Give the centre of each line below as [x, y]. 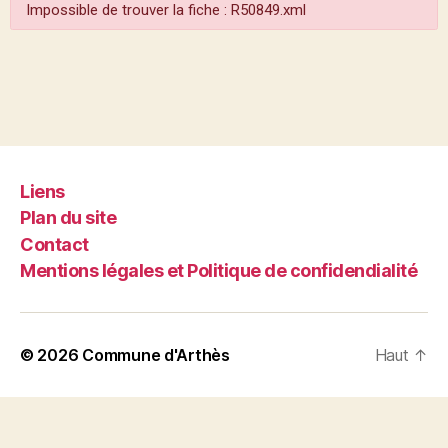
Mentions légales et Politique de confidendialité [219, 270]
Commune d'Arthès [156, 355]
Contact [54, 244]
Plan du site [68, 217]
